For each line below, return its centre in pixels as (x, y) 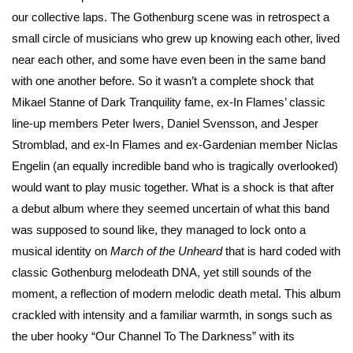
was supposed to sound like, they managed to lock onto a (159, 230)
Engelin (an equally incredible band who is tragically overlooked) (175, 166)
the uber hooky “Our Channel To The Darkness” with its (153, 336)
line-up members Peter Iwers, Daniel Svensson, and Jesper (165, 124)
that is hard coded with (281, 251)
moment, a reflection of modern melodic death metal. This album (176, 294)
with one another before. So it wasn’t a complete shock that (163, 81)
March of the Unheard (166, 251)
